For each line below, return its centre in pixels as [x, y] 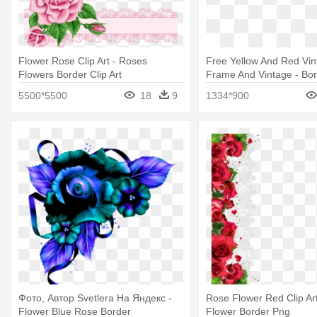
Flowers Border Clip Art [70, 75]
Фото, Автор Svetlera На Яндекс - [95, 298]
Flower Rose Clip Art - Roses [83, 61]
